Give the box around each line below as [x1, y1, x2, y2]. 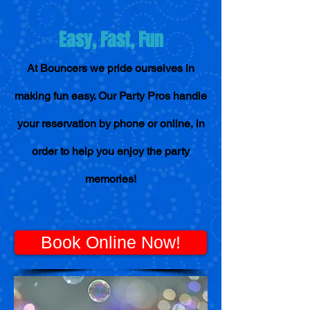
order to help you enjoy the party [32, 145, 190, 158]
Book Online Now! [41, 232, 181, 252]
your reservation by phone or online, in [17, 117, 205, 130]
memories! [85, 172, 136, 185]
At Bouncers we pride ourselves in [27, 62, 194, 75]
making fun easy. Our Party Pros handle [15, 89, 207, 102]
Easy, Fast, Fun [58, 26, 163, 53]
